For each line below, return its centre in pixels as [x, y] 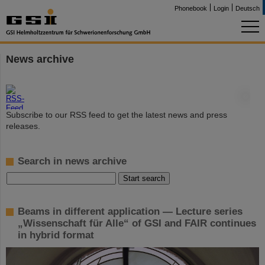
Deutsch [248, 8]
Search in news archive [72, 161]
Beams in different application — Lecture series [130, 211]
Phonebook [191, 8]
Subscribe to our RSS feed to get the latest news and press [117, 115]
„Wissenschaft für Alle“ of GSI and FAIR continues [137, 223]
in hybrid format [56, 235]
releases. [23, 126]
